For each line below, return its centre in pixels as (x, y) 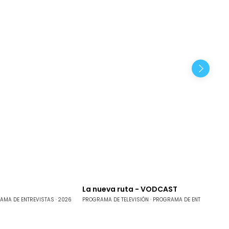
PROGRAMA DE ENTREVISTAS (189, 199)
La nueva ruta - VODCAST (130, 189)
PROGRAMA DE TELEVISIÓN (115, 199)
